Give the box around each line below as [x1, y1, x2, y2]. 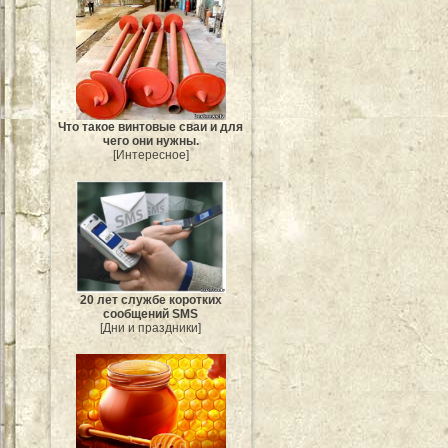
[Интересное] [113, 148, 189, 163]
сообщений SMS [103, 307, 199, 322]
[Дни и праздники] [100, 321, 202, 336]
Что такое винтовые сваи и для [58, 120, 244, 135]
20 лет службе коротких [80, 293, 222, 308]
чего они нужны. [103, 134, 199, 149]
